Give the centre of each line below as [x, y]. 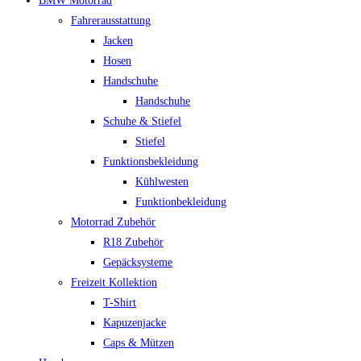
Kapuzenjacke [135, 323]
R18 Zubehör [133, 242]
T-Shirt [120, 303]
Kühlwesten [162, 182]
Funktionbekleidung [181, 202]
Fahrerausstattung [111, 21]
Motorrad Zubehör [113, 222]
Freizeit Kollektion [114, 282]
